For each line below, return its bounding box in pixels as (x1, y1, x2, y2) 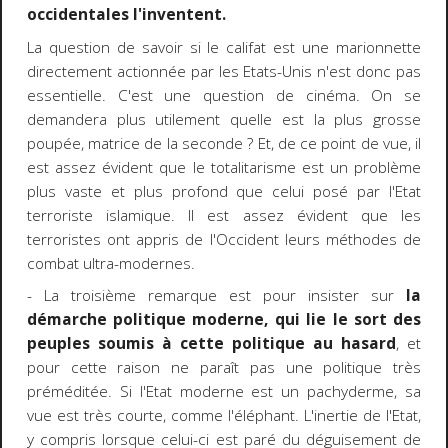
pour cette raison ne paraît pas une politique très (26, 357, 422, 379)
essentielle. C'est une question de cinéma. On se (26, 84, 422, 106)
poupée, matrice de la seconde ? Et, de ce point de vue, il (26, 132, 422, 154)
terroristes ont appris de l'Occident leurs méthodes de (26, 228, 422, 250)
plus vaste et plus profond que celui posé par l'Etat (26, 180, 422, 202)
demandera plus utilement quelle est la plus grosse (26, 108, 422, 130)
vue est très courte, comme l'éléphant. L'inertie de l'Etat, (26, 405, 422, 427)
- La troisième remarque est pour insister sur (26, 285, 407, 307)
